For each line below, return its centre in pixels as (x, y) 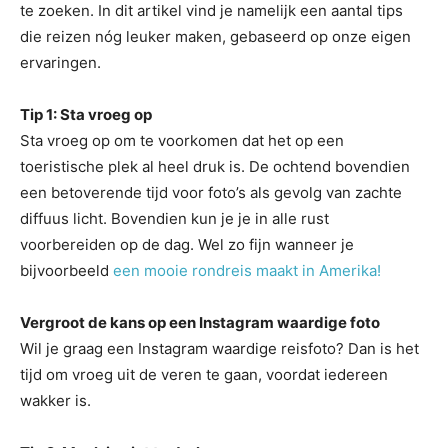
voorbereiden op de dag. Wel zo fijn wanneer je (187, 244)
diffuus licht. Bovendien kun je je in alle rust (174, 218)
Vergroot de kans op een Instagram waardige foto (200, 322)
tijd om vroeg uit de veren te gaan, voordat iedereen (204, 374)
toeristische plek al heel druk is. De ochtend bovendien (215, 166)
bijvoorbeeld (66, 270)
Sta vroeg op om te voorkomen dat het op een (182, 140)
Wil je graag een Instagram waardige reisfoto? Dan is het (219, 348)
